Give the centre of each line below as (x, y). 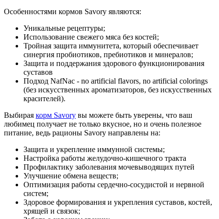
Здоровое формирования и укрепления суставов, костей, (118, 202)
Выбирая (20, 115)
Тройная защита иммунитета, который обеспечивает (111, 45)
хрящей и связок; (52, 211)
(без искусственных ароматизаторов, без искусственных (118, 89)
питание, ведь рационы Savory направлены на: (82, 132)
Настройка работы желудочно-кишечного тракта (105, 158)
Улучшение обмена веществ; (71, 175)
